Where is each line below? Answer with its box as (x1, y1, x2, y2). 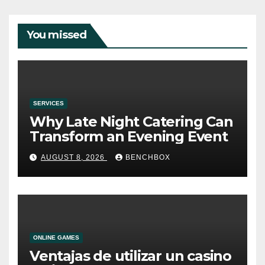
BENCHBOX (125, 153, 170, 161)
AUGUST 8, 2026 (41, 153, 107, 161)
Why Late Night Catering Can (30, 113, 233, 131)
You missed (27, 28, 86, 41)
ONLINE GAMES (33, 234, 79, 241)
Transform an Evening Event (30, 128, 228, 146)
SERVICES (33, 100, 64, 107)
